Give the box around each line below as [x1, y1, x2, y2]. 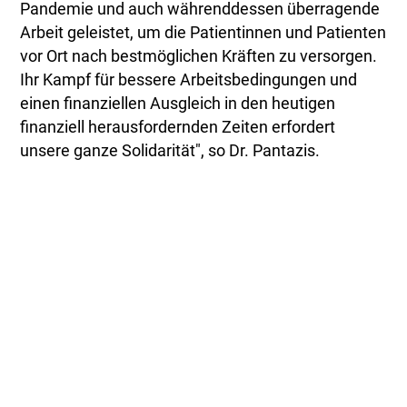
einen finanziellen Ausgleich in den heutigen [20, 94, 336, 114]
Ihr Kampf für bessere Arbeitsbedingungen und [20, 71, 358, 90]
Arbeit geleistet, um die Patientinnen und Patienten [20, 24, 387, 43]
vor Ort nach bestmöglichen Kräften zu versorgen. [20, 47, 378, 66]
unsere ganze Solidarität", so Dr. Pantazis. [20, 142, 321, 161]
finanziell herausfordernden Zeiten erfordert [20, 118, 336, 137]
